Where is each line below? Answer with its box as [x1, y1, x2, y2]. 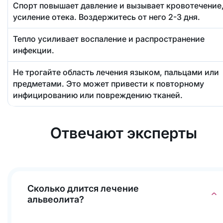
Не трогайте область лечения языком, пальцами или [12, 67, 219, 78]
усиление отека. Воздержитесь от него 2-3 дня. [12, 12, 200, 22]
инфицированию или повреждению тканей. [12, 90, 183, 101]
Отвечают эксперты [50, 124, 197, 142]
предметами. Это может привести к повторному [12, 79, 204, 89]
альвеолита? [27, 194, 84, 205]
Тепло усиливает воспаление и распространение [12, 34, 205, 44]
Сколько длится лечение [27, 183, 139, 194]
